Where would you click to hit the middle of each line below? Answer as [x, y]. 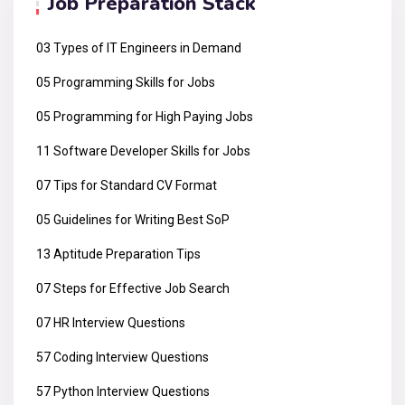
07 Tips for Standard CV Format [127, 185]
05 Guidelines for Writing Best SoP [133, 219]
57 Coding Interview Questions [122, 357]
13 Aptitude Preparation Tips [118, 254]
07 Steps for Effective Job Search [133, 288]
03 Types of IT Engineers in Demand [139, 47]
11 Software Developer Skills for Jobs [143, 151]
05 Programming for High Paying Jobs [145, 116]
